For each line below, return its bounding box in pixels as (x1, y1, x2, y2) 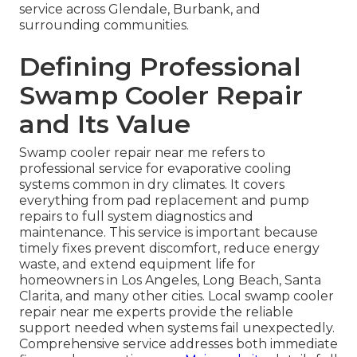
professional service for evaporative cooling (19, 160, 292, 176)
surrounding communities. (19, 17, 189, 33)
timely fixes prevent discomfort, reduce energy (19, 240, 320, 256)
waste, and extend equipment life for (19, 256, 256, 272)
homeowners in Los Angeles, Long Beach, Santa (19, 272, 321, 288)
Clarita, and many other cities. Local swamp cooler (19, 288, 334, 304)
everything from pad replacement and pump (19, 192, 309, 208)
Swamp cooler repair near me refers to (19, 144, 265, 160)
